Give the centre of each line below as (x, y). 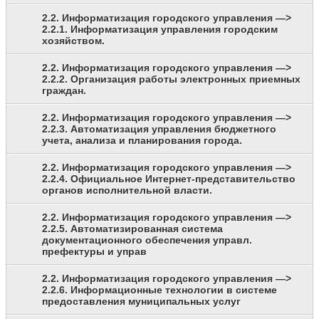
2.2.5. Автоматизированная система (132, 229)
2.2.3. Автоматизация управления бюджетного (159, 129)
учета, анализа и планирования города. (142, 141)
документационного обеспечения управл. (147, 240)
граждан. (64, 91)
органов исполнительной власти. (127, 190)
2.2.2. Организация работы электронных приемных (171, 79)
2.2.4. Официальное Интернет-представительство (169, 179)
